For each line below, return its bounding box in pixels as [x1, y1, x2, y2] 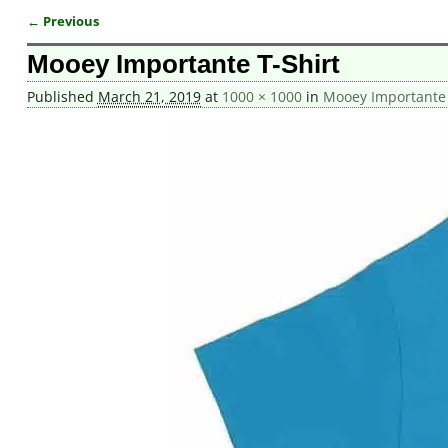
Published [26, 87, 98, 107]
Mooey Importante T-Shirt [26, 49, 340, 80]
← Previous [26, 12, 99, 30]
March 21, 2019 [97, 87, 201, 107]
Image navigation [26, 26, 190, 53]
